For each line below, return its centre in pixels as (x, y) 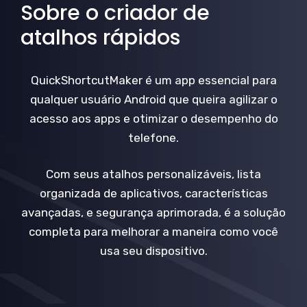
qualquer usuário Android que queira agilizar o (153, 99)
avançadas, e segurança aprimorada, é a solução (153, 212)
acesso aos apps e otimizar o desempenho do (153, 118)
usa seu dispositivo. (153, 251)
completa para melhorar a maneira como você (153, 232)
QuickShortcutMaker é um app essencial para (153, 80)
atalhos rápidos (100, 37)
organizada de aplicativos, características (153, 193)
